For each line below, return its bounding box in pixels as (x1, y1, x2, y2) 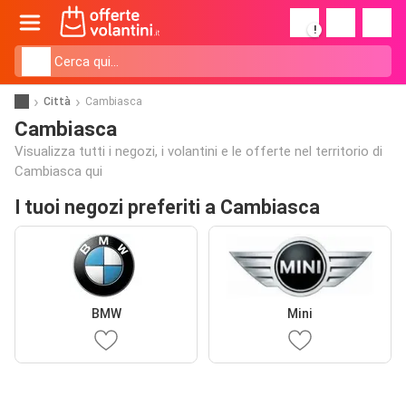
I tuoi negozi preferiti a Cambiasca (14, 196, 320, 218)
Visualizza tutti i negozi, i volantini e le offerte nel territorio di (14, 143, 382, 159)
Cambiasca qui (14, 163, 102, 179)
